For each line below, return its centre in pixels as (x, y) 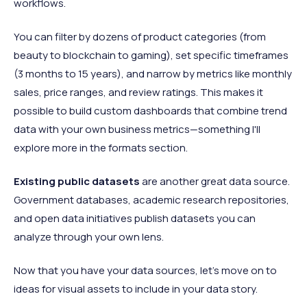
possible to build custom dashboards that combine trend (150, 111)
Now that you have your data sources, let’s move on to (145, 271)
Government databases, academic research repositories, (151, 200)
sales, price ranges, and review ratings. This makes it (138, 93)
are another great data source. (215, 182)
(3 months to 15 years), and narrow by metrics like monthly (153, 74)
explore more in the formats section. (101, 148)
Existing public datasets (77, 182)
